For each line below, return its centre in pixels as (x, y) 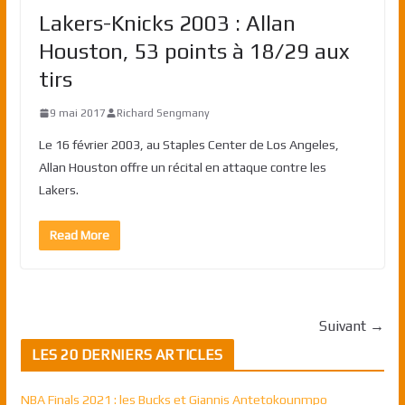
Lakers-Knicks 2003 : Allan (167, 23)
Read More (79, 235)
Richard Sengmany (163, 113)
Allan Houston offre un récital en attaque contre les (182, 167)
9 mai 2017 (77, 113)
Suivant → (352, 325)
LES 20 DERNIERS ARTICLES (127, 354)
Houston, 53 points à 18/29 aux (194, 51)
